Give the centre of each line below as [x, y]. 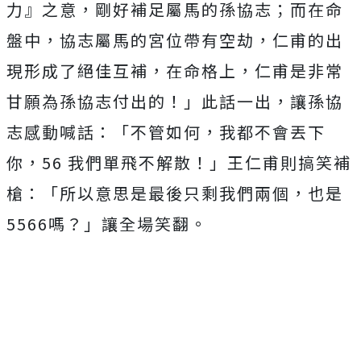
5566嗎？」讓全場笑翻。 [107, 224]
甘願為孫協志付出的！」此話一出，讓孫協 [175, 102]
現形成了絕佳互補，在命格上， [131, 71]
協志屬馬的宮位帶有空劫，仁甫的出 [201, 40]
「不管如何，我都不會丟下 [219, 132]
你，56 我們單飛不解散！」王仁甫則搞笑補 [179, 163]
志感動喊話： [60, 132]
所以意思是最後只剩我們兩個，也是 [201, 193]
